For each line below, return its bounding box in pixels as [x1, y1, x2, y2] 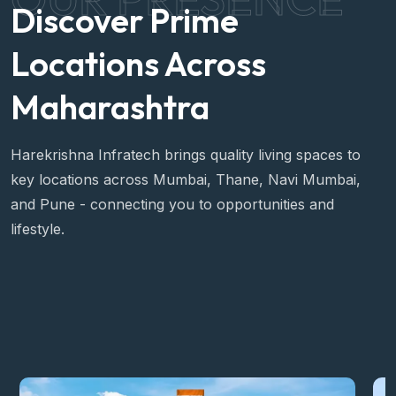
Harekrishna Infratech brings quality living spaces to [11, 145, 361, 164]
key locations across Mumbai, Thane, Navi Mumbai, [11, 170, 361, 188]
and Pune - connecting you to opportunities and [11, 194, 334, 213]
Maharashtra [11, 85, 209, 128]
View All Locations [32, 292, 155, 310]
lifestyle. [11, 219, 65, 238]
